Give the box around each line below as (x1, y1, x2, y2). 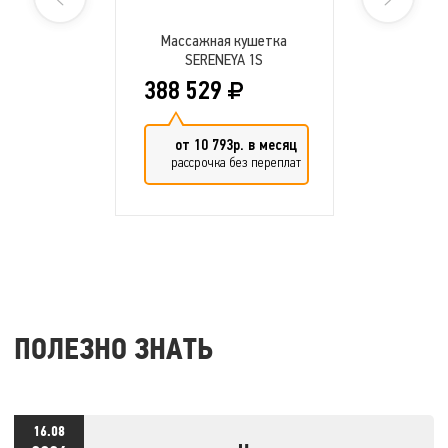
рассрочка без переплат (170, 154, 301, 171)
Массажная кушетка (161, 31, 287, 50)
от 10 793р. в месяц (174, 135, 297, 155)
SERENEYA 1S (185, 50, 263, 69)
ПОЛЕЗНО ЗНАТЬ (14, 336, 213, 367)
